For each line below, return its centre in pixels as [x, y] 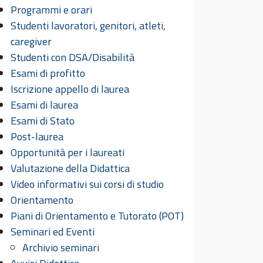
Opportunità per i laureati [68, 152]
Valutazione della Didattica [70, 168]
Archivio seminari [61, 247]
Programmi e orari [51, 10]
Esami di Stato [43, 121]
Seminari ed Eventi [53, 232]
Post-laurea [37, 136]
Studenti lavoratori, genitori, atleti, [88, 26]
